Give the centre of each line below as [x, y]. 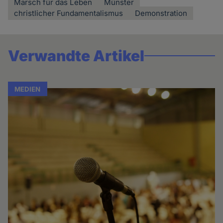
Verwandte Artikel [76, 56]
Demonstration [161, 13]
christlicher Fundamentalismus [69, 13]
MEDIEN [28, 89]
